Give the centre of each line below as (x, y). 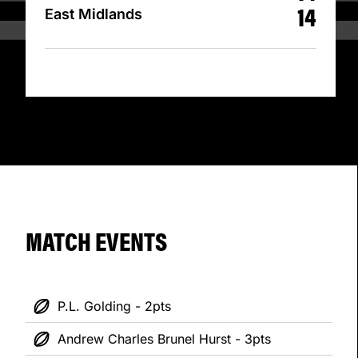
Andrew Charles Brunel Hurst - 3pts (164, 339)
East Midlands (93, 14)
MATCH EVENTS (96, 241)
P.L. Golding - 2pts (114, 306)
